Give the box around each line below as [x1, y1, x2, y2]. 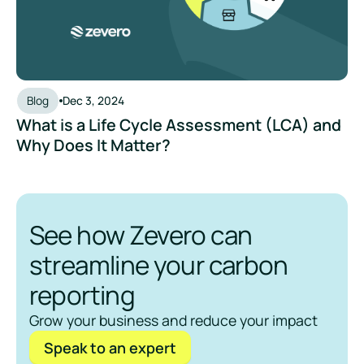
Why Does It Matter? [15, 134, 171, 157]
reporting [28, 277, 136, 313]
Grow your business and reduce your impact [28, 310, 318, 331]
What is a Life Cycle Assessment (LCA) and [15, 114, 341, 136]
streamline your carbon [28, 247, 288, 283]
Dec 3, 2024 [62, 93, 124, 109]
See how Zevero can [28, 217, 253, 253]
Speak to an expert [43, 338, 176, 358]
